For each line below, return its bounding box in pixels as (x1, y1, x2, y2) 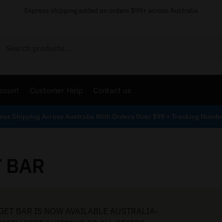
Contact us (93, 85, 131, 95)
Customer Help (30, 85, 83, 95)
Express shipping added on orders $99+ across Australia (24, 6, 198, 15)
